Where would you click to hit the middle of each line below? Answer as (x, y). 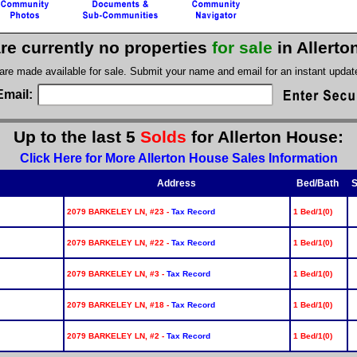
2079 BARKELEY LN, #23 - (119, 211)
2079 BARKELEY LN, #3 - (116, 273)
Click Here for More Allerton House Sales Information (178, 158)
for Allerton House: (267, 137)
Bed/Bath (318, 183)
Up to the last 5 (77, 137)
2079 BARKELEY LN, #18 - (119, 304)
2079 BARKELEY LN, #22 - (119, 242)
